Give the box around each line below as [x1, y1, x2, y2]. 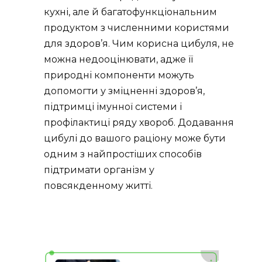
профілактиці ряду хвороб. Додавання [44, 117, 234, 129]
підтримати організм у [44, 164, 154, 176]
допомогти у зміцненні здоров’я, [44, 85, 205, 97]
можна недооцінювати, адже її [44, 54, 193, 65]
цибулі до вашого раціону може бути [44, 133, 226, 144]
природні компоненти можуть [44, 70, 194, 81]
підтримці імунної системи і [44, 101, 182, 113]
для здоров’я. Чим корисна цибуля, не [44, 38, 234, 50]
